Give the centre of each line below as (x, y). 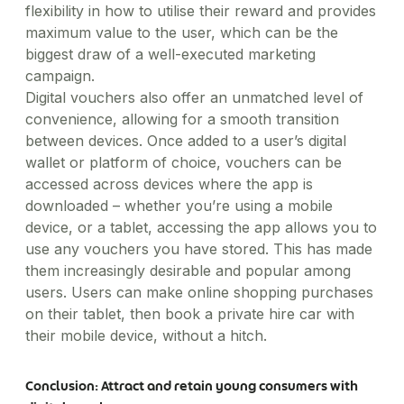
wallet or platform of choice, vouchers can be (184, 162)
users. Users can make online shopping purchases (199, 292)
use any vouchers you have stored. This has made (199, 249)
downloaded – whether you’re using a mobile (179, 206)
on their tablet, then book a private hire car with (190, 314)
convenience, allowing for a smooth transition (182, 119)
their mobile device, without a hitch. (146, 335)
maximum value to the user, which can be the (182, 32)
